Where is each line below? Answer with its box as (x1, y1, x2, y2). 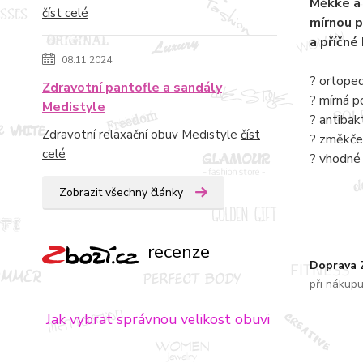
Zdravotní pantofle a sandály (42, 79, 222, 96)
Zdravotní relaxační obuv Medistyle (42, 126, 241, 143)
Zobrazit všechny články (59, 185, 183, 200)
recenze (143, 239, 210, 264)
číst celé (42, 5, 88, 21)
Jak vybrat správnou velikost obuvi (42, 309, 270, 329)
